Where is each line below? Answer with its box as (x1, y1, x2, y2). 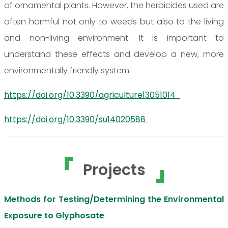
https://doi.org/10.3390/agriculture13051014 (4, 89, 180, 101)
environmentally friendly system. (4, 64, 135, 76)
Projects (82, 159, 146, 181)
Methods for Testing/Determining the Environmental (4, 193, 224, 205)
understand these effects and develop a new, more (4, 48, 224, 60)
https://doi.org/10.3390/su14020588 (4, 113, 148, 125)
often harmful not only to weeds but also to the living (4, 15, 224, 27)
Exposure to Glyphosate (4, 209, 106, 221)
